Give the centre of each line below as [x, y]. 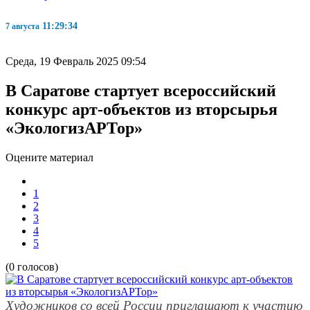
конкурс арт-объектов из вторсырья [142, 109]
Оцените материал [49, 157]
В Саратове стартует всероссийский [141, 90]
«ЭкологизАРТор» [74, 128]
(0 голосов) [32, 266]
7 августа [22, 26]
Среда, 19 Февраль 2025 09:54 [76, 61]
